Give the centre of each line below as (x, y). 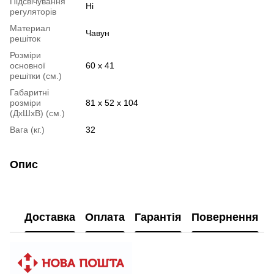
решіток (25, 38)
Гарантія (158, 217)
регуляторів (33, 11)
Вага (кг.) (27, 129)
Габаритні (29, 92)
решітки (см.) (36, 76)
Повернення (225, 217)
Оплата (105, 217)
